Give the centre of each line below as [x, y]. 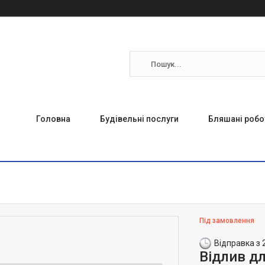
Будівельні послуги [139, 119]
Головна [53, 119]
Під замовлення [227, 221]
